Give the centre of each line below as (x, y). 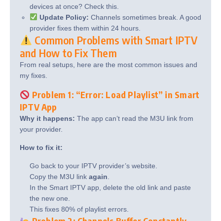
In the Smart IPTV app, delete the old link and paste (110, 187)
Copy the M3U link (59, 176)
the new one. (50, 198)
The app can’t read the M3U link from (134, 118)
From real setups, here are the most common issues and (109, 64)
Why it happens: (47, 118)
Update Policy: (64, 17)
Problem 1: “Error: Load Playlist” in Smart (115, 94)
